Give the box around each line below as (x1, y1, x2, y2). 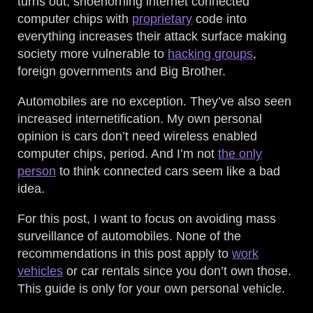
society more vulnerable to (17, 47, 168, 61)
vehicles (17, 264, 64, 279)
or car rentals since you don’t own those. (63, 264, 292, 279)
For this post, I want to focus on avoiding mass (17, 212, 277, 226)
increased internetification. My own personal (17, 112, 263, 126)
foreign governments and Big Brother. (17, 64, 226, 79)
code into (192, 12, 247, 27)
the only (218, 147, 263, 161)
